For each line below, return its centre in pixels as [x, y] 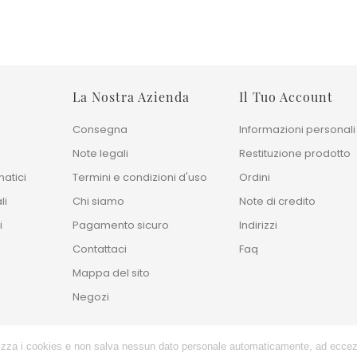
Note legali [100, 153]
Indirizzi [259, 225]
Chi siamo [98, 201]
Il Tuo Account [286, 97]
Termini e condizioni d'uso [139, 177]
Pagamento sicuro [120, 225]
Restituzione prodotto [295, 153]
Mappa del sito [111, 273]
